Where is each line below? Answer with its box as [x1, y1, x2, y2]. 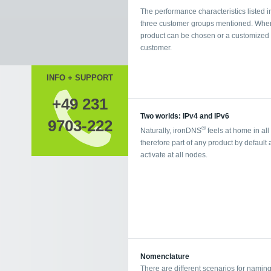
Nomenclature [140, 252, 189, 261]
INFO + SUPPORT [47, 73, 113, 82]
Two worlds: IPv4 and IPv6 [140, 111, 229, 120]
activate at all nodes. [140, 150, 207, 159]
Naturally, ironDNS [140, 126, 201, 135]
